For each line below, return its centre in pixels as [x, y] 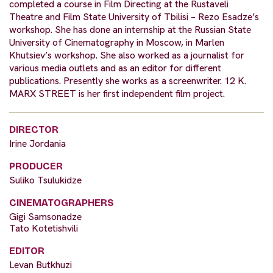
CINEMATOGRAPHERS [62, 203]
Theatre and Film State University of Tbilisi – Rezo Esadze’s [134, 17]
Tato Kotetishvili [44, 229]
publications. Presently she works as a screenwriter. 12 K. [128, 81]
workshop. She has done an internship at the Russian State [130, 30]
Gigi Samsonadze [45, 217]
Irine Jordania [37, 144]
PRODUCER [36, 166]
